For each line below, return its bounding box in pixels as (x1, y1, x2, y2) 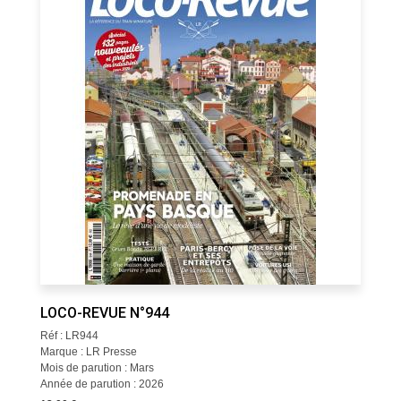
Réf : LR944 (39, 329, 98, 342)
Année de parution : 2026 (39, 378, 164, 390)
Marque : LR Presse (39, 346, 137, 358)
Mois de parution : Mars (39, 362, 154, 374)
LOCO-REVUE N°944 (39, 304, 169, 321)
